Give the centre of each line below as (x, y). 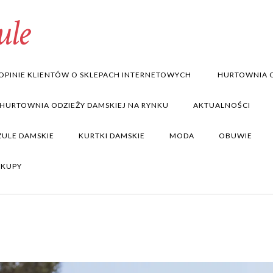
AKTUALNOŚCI (222, 105)
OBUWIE (236, 136)
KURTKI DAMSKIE (112, 136)
